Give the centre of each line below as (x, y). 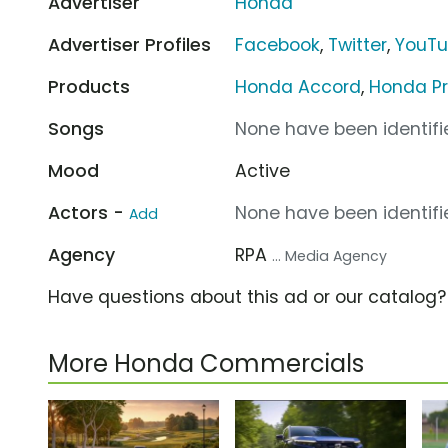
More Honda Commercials (206, 363)
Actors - (88, 212)
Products (89, 86)
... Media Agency (330, 255)
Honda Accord (298, 86)
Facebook (278, 44)
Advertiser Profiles (129, 44)
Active (263, 170)
